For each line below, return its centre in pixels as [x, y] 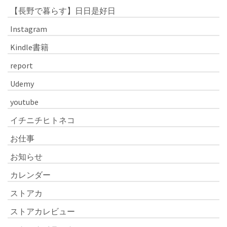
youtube [24, 102]
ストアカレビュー [43, 211]
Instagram [29, 29]
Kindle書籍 [29, 47]
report [22, 65]
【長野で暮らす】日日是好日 [63, 10]
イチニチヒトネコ [43, 120]
